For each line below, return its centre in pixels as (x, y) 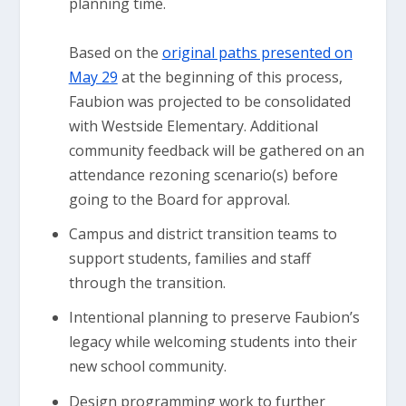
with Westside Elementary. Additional (193, 126)
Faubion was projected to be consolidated (209, 101)
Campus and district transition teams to (203, 234)
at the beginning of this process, (230, 77)
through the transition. (147, 283)
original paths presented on (257, 53)
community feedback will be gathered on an (216, 150)
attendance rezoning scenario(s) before (203, 175)
